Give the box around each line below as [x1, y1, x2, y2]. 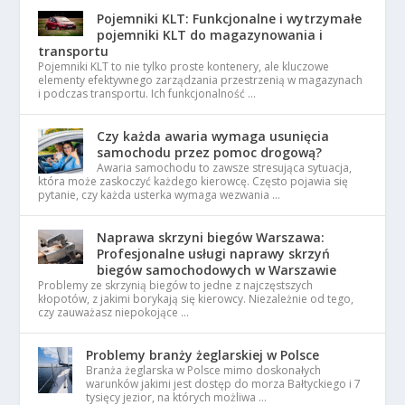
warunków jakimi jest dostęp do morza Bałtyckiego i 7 [86, 376, 362, 391]
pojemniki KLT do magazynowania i [97, 26, 324, 43]
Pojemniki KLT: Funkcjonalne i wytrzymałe [97, 10, 363, 27]
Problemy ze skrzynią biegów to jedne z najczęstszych [38, 278, 314, 293]
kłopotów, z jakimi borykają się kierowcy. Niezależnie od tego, [38, 291, 354, 306]
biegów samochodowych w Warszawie [97, 261, 337, 278]
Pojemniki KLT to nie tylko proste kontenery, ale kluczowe [38, 59, 330, 74]
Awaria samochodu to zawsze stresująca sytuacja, [97, 160, 353, 175]
